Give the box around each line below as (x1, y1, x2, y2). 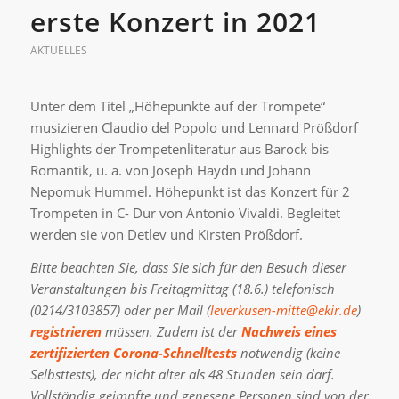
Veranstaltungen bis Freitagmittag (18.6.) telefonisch (29, 279, 335, 297)
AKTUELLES (29, 43, 87, 58)
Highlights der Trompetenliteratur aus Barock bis (29, 139, 329, 158)
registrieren (29, 322, 102, 340)
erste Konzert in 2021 (29, 4, 321, 40)
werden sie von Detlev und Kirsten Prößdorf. (29, 224, 303, 243)
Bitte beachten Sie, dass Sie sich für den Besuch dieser (29, 257, 346, 276)
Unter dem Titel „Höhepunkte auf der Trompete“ (29, 96, 325, 115)
